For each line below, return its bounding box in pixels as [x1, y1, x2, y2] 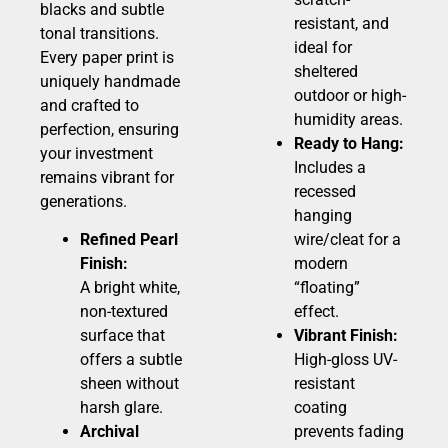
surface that [80, 326, 165, 346]
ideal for [294, 38, 352, 58]
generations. [40, 191, 127, 211]
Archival [80, 422, 139, 442]
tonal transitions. [40, 23, 159, 43]
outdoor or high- [294, 86, 406, 106]
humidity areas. [294, 110, 403, 130]
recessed [294, 182, 356, 202]
